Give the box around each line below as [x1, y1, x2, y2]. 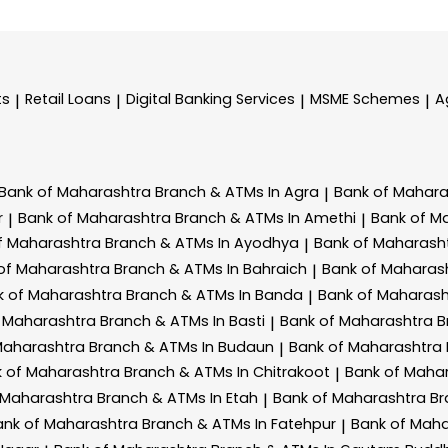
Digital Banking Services [126, 89, 295, 110]
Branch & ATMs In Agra [155, 181, 319, 202]
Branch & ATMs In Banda [126, 284, 303, 305]
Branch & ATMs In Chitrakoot [124, 362, 330, 383]
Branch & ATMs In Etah [97, 388, 258, 409]
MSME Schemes [310, 89, 420, 110]
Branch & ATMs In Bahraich [114, 259, 307, 280]
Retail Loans [25, 89, 111, 110]
